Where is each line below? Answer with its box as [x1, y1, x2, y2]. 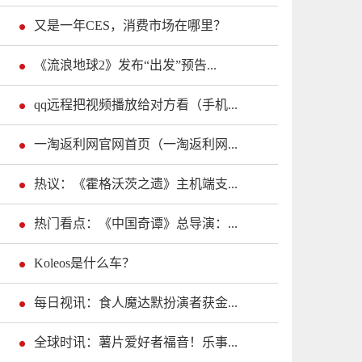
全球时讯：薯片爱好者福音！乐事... [34, 335, 238, 349]
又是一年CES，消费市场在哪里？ [34, 18, 226, 32]
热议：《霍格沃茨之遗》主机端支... [34, 176, 238, 191]
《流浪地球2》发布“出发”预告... [34, 57, 217, 72]
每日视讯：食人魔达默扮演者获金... [34, 295, 238, 309]
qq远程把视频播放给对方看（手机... [34, 97, 238, 112]
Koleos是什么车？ [34, 255, 135, 270]
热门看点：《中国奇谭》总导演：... [34, 216, 238, 230]
